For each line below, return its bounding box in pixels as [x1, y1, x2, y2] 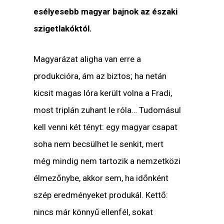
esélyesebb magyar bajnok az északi [33, 6, 178, 16]
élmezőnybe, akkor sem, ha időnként [33, 172, 169, 183]
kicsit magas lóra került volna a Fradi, [33, 87, 172, 98]
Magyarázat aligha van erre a [33, 53, 141, 64]
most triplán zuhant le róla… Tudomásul [33, 104, 181, 115]
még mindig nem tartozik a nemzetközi [33, 155, 181, 166]
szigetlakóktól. [33, 23, 92, 33]
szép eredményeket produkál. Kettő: [33, 189, 168, 200]
